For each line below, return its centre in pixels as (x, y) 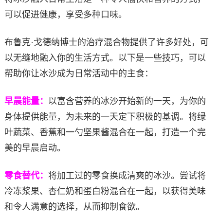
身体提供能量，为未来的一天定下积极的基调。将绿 (105, 117)
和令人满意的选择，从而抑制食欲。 (74, 207)
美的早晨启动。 (35, 148)
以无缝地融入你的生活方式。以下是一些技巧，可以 (105, 58)
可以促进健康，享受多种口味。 (65, 14)
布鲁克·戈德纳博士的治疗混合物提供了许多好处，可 (106, 42)
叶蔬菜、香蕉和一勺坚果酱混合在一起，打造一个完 (105, 132)
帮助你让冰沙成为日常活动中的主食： (79, 73)
